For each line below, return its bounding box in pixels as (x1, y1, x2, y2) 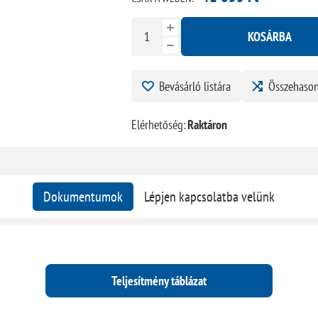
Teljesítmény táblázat (111, 272, 207, 289)
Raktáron (187, 116, 227, 133)
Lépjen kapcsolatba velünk (143, 187, 275, 206)
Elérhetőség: (131, 116, 186, 133)
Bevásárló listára (158, 77, 231, 94)
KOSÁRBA (247, 28, 292, 45)
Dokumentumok (43, 187, 123, 206)
